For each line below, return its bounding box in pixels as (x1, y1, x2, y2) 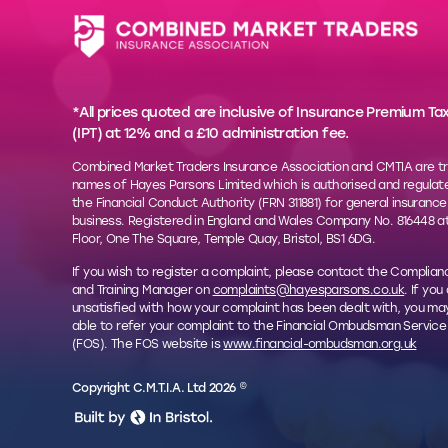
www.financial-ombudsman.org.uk (223, 336, 417, 351)
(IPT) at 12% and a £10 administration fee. (72, 125, 349, 143)
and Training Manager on (72, 282, 213, 297)
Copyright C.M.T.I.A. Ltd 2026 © (72, 381, 247, 396)
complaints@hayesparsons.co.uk (212, 282, 405, 297)
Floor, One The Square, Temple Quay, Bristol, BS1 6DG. (72, 232, 376, 247)
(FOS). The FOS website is (72, 336, 224, 351)
